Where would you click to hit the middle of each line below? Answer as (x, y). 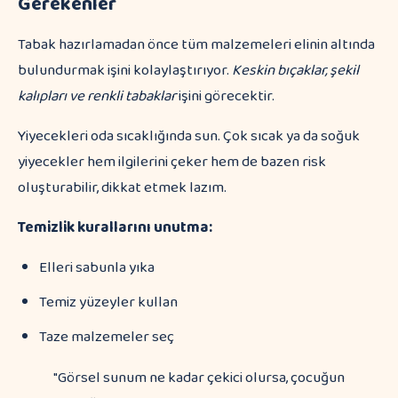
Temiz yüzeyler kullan (108, 302)
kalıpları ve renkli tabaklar (97, 96)
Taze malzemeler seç (107, 337)
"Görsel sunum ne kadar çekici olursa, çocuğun (199, 378)
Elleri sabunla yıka (97, 268)
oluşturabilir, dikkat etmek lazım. (122, 188)
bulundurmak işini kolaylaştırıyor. (125, 71)
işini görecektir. (225, 96)
